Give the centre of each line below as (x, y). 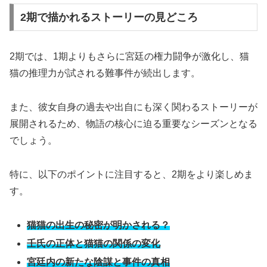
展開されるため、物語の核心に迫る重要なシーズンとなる (133, 124)
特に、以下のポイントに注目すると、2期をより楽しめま (131, 174)
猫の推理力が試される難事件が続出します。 (105, 73)
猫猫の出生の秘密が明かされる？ (99, 225)
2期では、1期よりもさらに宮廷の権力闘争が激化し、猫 (129, 57)
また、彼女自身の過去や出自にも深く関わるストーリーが (133, 107)
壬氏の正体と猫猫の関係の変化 (94, 243)
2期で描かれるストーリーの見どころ (109, 18)
